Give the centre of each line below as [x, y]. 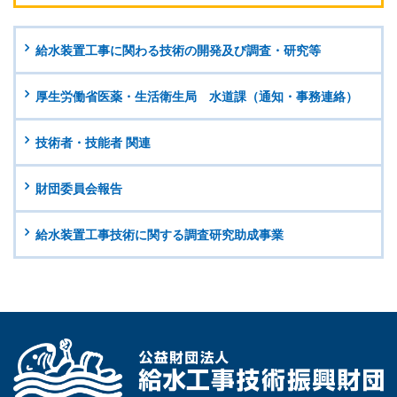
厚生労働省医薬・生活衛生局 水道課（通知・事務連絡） [197, 96]
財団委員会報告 [79, 188]
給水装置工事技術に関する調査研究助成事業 [160, 234]
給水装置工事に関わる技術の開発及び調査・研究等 [178, 50]
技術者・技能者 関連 [93, 142]
